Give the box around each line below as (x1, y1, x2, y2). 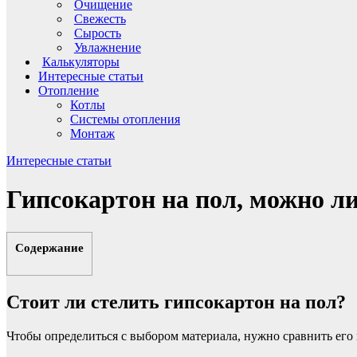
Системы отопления (70, 112, 180, 126)
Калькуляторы (41, 54, 120, 69)
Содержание (15, 240, 84, 254)
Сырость (73, 25, 121, 40)
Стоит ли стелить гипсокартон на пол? (6, 291, 346, 312)
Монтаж (70, 126, 115, 140)
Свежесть (73, 11, 126, 25)
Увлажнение (73, 40, 141, 54)
